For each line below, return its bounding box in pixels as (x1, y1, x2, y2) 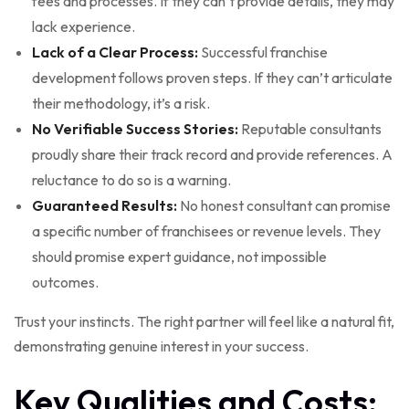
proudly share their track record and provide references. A (32, 145, 393, 164)
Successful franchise (198, 43, 328, 62)
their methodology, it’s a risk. (32, 94, 210, 113)
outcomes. (32, 273, 99, 292)
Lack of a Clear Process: (32, 43, 198, 62)
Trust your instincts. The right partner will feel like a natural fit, (14, 312, 394, 331)
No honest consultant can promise (177, 196, 391, 215)
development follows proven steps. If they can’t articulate (32, 68, 393, 88)
